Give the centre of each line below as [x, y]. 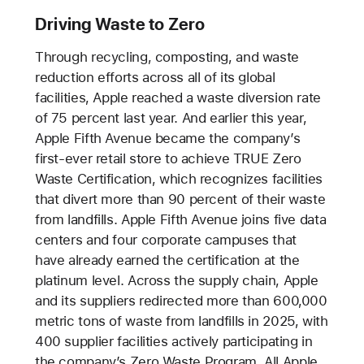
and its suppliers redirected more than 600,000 [181, 300]
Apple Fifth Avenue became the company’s [167, 138]
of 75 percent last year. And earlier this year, [171, 117]
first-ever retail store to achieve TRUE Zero [168, 158]
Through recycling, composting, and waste [167, 56]
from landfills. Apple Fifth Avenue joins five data [180, 219]
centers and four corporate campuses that [165, 239]
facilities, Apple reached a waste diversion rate [178, 97]
